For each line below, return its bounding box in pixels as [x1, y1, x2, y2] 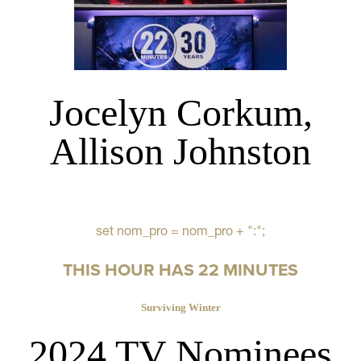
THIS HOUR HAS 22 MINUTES [63, 257, 298, 283]
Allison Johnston [50, 130, 311, 173]
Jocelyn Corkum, [48, 91, 313, 135]
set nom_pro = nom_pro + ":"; [96, 222, 265, 239]
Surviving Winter [140, 301, 221, 313]
